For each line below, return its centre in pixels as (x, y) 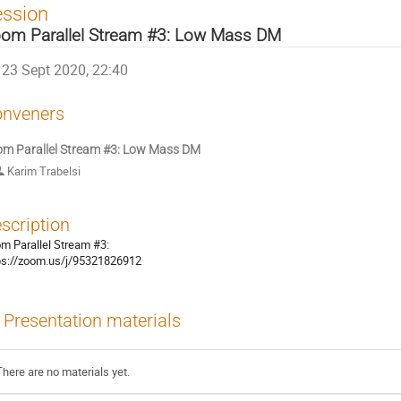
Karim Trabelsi (43, 171)
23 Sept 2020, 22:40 (65, 71)
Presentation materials (92, 320)
